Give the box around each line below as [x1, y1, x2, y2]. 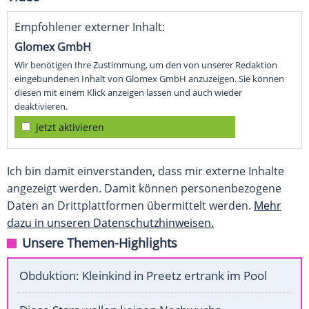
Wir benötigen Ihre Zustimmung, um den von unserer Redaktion [14, 59, 277, 72]
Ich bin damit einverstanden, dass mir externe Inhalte [7, 163, 284, 179]
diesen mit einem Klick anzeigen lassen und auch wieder [14, 86, 242, 99]
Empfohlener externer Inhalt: [14, 19, 165, 35]
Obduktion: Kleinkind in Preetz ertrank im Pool [19, 268, 267, 284]
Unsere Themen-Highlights [22, 235, 177, 252]
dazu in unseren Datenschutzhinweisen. [7, 215, 214, 231]
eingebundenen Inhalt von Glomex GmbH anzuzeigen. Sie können [14, 72, 284, 86]
